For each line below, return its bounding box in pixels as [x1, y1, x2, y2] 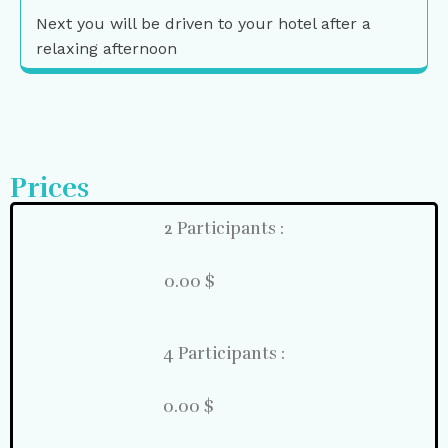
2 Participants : [164, 218, 284, 240]
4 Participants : [163, 343, 285, 365]
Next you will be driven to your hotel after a [36, 14, 371, 34]
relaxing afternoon [36, 39, 177, 59]
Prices [10, 171, 89, 206]
